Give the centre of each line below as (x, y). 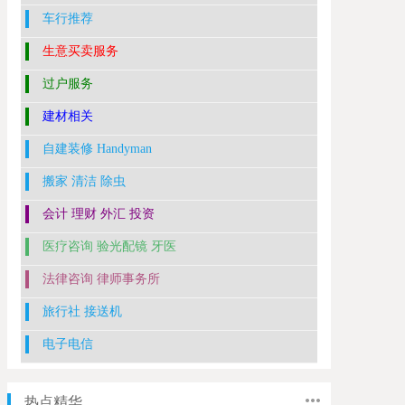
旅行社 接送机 (82, 311)
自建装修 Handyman (97, 149)
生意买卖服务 (80, 51)
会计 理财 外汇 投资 (99, 214)
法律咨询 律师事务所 (101, 279)
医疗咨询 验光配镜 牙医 (109, 246)
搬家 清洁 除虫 (84, 181)
